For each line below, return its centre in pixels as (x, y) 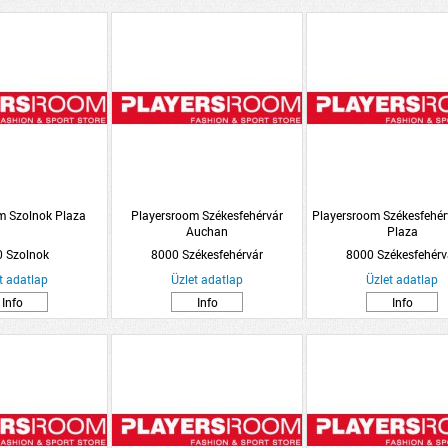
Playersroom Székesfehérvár (207, 215)
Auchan (207, 231)
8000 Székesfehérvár (207, 254)
